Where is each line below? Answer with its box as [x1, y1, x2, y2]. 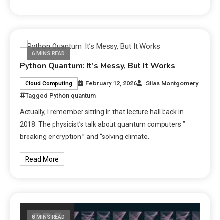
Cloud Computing [25, 80, 73, 87]
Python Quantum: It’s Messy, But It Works [20, 60, 176, 72]
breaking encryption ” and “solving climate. [20, 133, 150, 141]
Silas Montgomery [146, 80, 199, 87]
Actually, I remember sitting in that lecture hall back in [20, 108, 184, 116]
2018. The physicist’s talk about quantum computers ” [20, 120, 186, 129]
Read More [25, 155, 59, 164]
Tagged [25, 92, 50, 100]
